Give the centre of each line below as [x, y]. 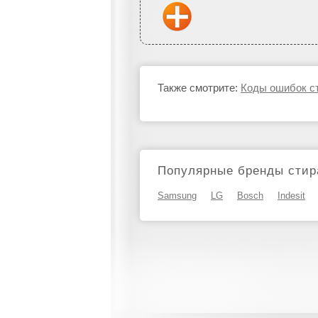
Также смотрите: [199, 88]
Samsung [177, 196]
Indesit [291, 196]
